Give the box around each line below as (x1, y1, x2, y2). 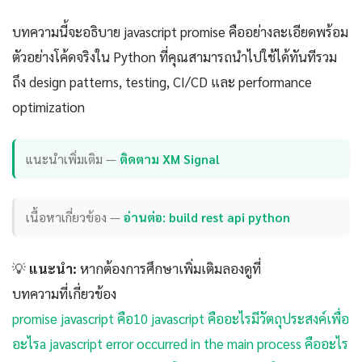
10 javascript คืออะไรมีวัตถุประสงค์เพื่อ (133, 309, 349, 327)
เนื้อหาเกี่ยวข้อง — (26, 208, 124, 226)
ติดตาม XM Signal (120, 149, 221, 167)
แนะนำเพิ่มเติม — (26, 149, 120, 167)
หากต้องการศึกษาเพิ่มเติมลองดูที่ (77, 259, 261, 277)
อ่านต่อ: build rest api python (124, 208, 291, 226)
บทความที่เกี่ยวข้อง (12, 284, 116, 302)
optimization (12, 98, 85, 116)
